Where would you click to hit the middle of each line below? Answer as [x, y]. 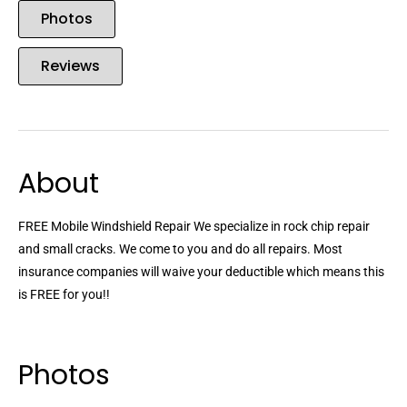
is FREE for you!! [64, 295]
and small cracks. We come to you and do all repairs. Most [180, 249]
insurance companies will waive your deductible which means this [201, 272]
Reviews [70, 66]
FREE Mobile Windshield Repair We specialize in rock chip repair [194, 227]
